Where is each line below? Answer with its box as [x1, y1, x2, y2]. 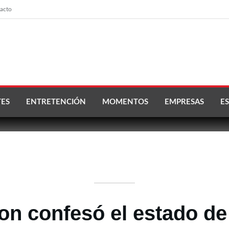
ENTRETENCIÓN [26, 98, 86, 106]
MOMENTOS [102, 98, 148, 106]
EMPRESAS [165, 98, 204, 106]
